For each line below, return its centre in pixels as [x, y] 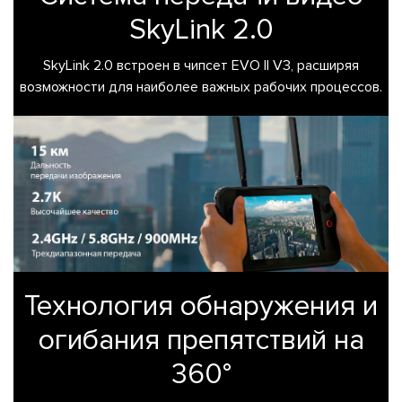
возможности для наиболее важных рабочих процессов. [201, 87]
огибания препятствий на [201, 341]
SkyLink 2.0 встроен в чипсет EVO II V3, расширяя [201, 66]
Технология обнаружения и [201, 307]
